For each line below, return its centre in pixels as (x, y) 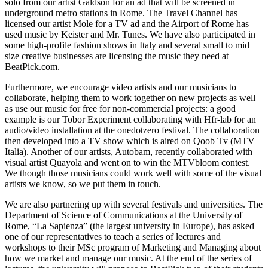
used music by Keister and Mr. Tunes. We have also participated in (130, 34)
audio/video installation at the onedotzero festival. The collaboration (132, 130)
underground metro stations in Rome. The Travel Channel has (121, 13)
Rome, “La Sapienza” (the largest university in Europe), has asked (130, 226)
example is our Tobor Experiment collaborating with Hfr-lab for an (130, 119)
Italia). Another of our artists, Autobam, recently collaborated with (129, 151)
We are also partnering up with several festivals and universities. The (134, 204)
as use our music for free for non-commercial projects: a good (120, 108)
